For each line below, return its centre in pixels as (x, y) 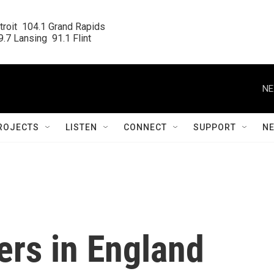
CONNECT (145, 127)
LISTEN (81, 127)
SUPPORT (215, 127)
